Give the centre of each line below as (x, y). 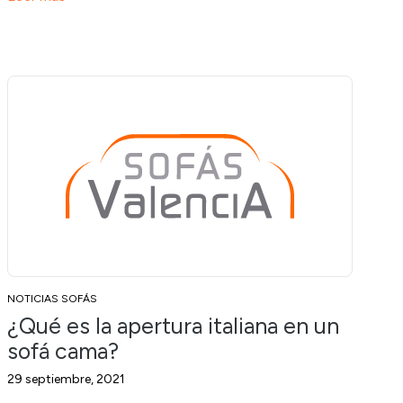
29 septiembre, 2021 (66, 379)
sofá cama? (63, 350)
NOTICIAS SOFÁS (52, 298)
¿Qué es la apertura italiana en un (173, 325)
